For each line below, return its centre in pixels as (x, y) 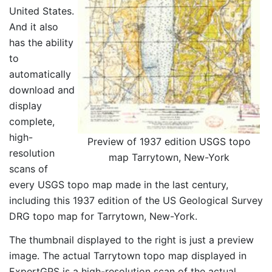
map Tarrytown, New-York (169, 158)
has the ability (41, 43)
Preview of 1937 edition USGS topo (169, 142)
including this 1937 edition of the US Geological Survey (136, 201)
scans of (29, 169)
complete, (32, 122)
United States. (42, 11)
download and (42, 90)
